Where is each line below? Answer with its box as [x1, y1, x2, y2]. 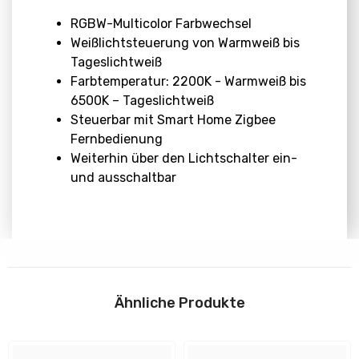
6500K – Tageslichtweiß [71, 92, 214, 108]
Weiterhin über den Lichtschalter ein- [71, 150, 297, 166]
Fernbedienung [71, 131, 163, 147]
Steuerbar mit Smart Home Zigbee [71, 111, 276, 127]
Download [52, 261, 115, 278]
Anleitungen [52, 334, 131, 351]
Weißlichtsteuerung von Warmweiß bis [71, 34, 300, 50]
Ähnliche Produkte [114, 293, 245, 312]
